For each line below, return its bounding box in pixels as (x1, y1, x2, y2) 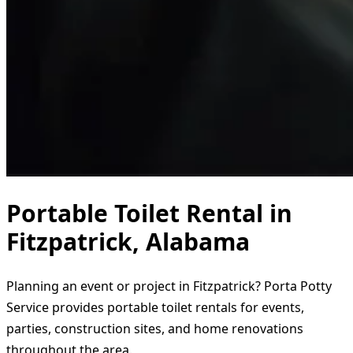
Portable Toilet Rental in (6, 196, 292, 229)
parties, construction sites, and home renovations (6, 319, 303, 337)
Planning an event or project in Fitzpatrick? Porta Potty (6, 277, 332, 295)
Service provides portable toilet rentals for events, (6, 298, 304, 316)
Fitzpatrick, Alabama (6, 225, 250, 258)
